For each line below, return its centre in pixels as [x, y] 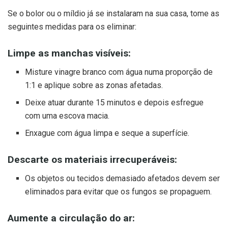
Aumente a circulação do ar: [71, 218]
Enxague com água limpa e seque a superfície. [107, 133]
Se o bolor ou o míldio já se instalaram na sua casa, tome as [113, 13]
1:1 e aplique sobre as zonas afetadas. [94, 85]
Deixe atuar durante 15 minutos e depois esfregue [115, 102]
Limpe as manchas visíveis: [69, 53]
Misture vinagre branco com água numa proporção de [119, 72]
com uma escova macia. [67, 116]
